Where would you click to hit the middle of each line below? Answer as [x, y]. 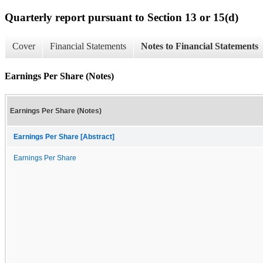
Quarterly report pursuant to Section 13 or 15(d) [122, 17]
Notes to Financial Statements [200, 46]
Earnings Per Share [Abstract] [64, 136]
